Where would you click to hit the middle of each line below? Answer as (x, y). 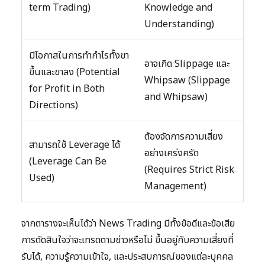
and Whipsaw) (176, 97)
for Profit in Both (67, 88)
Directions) (54, 105)
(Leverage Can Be (68, 161)
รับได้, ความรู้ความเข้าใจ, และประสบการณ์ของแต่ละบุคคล (127, 256)
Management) (175, 186)
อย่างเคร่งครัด (172, 153)
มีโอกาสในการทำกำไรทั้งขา (79, 55)
